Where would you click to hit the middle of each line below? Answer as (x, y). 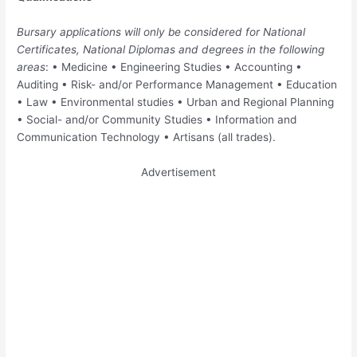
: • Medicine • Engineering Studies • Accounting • (174, 67)
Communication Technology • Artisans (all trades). (147, 137)
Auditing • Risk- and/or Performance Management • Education (177, 85)
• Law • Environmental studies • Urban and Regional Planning (176, 102)
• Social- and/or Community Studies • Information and (157, 120)
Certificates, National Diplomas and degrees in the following (171, 50)
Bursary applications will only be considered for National (161, 32)
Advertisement (178, 173)
